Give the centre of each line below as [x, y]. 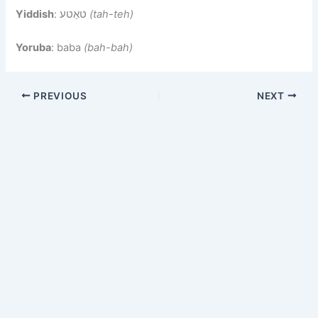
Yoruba [34, 48]
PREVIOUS [59, 95]
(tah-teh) [112, 14]
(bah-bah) [109, 48]
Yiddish [35, 14]
